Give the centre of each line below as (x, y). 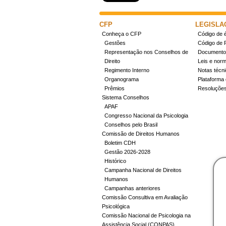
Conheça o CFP (122, 34)
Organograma (122, 79)
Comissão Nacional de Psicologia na (146, 215)
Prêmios (115, 88)
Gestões (115, 43)
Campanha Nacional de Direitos (143, 170)
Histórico (115, 161)
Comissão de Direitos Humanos (141, 134)
